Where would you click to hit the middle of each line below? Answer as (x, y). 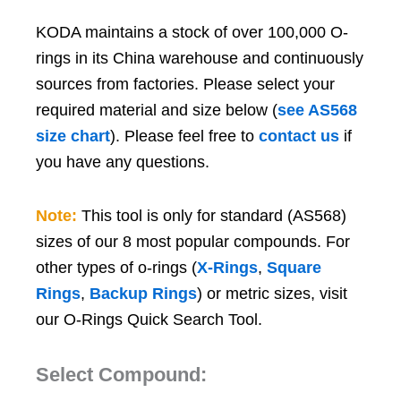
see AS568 (317, 110)
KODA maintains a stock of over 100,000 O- (192, 32)
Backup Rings (143, 294)
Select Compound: (121, 374)
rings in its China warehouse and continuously (200, 58)
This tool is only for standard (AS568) (214, 216)
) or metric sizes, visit (272, 294)
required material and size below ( (157, 110)
